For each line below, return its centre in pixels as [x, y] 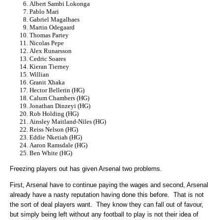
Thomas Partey [49, 35]
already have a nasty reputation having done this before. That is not [107, 195]
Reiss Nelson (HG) [54, 130]
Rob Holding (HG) [54, 114]
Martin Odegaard [52, 27]
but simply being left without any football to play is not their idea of [104, 215]
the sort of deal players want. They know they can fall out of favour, [107, 205]
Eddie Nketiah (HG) [56, 137]
